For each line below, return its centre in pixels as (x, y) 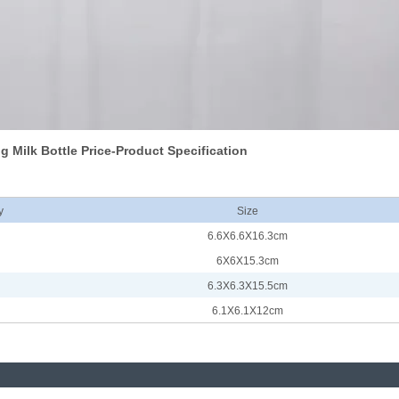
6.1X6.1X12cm (248, 311)
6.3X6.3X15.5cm (248, 286)
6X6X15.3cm (248, 261)
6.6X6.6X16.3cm (248, 236)
